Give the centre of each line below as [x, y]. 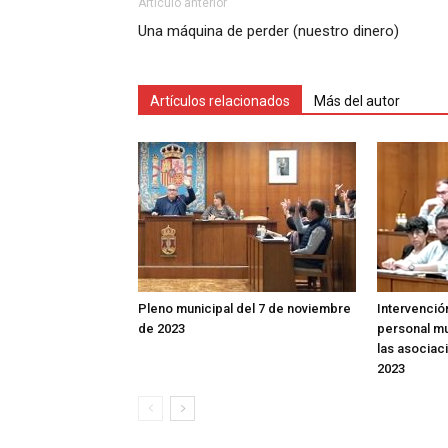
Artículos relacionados [220, 101]
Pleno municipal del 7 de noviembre [244, 309]
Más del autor [357, 101]
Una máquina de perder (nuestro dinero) [268, 31]
